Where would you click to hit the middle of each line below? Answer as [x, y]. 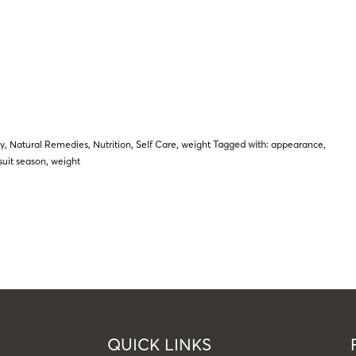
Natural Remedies [49, 144]
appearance [297, 144]
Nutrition [112, 144]
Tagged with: [241, 144]
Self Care [156, 144]
